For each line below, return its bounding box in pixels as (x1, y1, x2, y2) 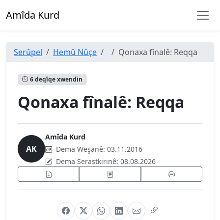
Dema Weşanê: (54, 144, 107, 154)
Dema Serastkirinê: (54, 156, 120, 166)
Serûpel (14, 47, 42, 57)
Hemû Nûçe (53, 47, 97, 57)
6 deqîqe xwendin (29, 75, 82, 83)
